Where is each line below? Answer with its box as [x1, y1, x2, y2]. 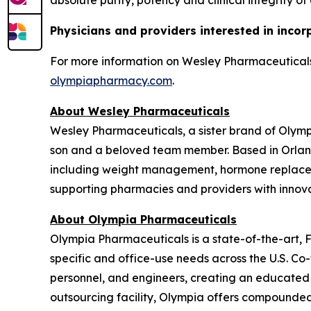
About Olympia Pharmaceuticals [50, 212, 237, 226]
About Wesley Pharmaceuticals [50, 104, 230, 118]
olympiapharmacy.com [50, 74, 172, 87]
